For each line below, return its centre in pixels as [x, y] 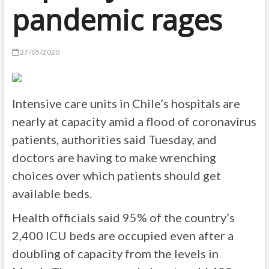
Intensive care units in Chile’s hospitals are [126, 103]
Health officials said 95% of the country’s [123, 217]
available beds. [52, 193]
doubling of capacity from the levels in [115, 253]
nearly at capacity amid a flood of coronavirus [134, 121]
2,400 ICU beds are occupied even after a [122, 235]
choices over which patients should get [116, 175]
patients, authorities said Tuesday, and [114, 139]
